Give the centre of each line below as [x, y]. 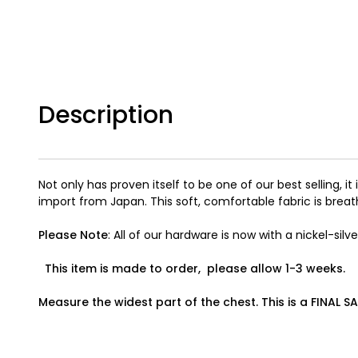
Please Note [73, 235]
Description [106, 115]
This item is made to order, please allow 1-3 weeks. [192, 269]
